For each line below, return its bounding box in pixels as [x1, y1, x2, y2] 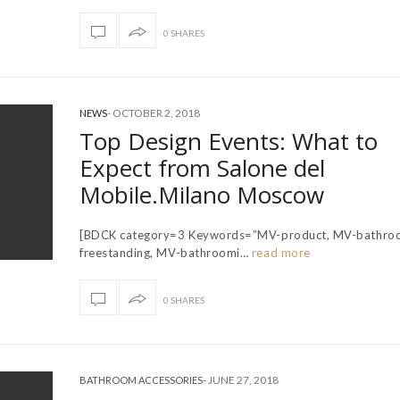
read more [248, 245, 311, 260]
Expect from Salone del [79, 151, 325, 184]
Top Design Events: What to [79, 124, 378, 157]
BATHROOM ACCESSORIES [79, 373, 203, 386]
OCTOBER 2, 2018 [112, 105, 200, 120]
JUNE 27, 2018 [208, 372, 279, 387]
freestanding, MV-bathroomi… [79, 245, 249, 260]
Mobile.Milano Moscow [79, 178, 324, 211]
